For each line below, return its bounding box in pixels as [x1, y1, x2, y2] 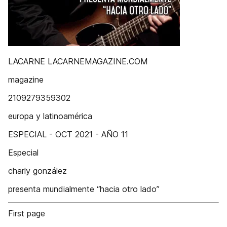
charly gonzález [8, 166, 67, 176]
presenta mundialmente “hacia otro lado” [8, 184, 160, 194]
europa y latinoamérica [8, 111, 92, 121]
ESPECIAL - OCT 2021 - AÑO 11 [8, 129, 128, 139]
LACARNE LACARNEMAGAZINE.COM [8, 56, 148, 66]
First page [8, 208, 45, 218]
